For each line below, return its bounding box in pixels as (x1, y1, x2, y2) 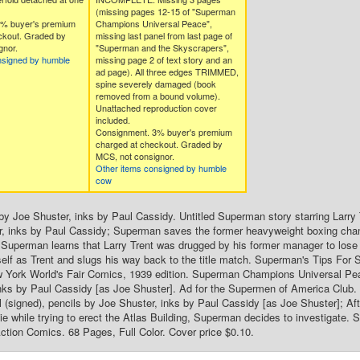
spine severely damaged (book (95, 77, 216, 90)
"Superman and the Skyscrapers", (95, 41, 229, 54)
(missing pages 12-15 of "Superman (95, 5, 235, 18)
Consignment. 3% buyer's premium (95, 125, 232, 138)
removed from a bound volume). (95, 89, 220, 102)
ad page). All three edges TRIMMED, (95, 65, 239, 78)
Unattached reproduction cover (95, 101, 217, 114)
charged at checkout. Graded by (95, 137, 223, 150)
